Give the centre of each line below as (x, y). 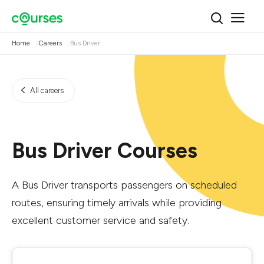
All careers (47, 90)
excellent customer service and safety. (100, 220)
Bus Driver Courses (105, 151)
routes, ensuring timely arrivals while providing (117, 203)
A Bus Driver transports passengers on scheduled (124, 185)
